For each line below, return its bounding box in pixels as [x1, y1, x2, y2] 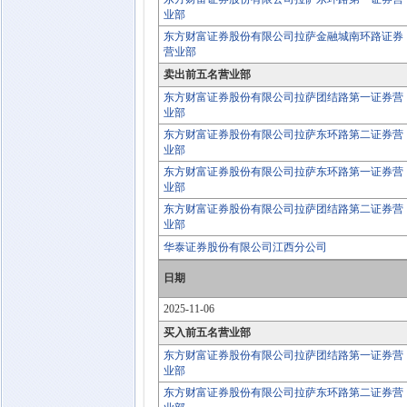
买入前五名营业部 [164, 326, 251, 339]
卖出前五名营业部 [164, 68, 251, 81]
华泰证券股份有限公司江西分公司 [164, 241, 327, 253]
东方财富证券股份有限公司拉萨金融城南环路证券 [164, 30, 403, 43]
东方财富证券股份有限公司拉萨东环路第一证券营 [164, 165, 403, 178]
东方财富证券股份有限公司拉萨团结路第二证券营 [164, 203, 403, 215]
